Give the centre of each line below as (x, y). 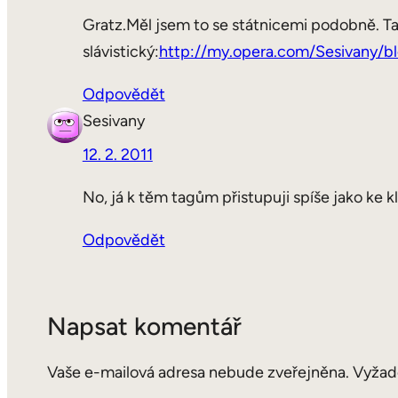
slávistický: (120, 52)
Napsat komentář (144, 326)
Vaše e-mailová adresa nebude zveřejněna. (198, 373)
